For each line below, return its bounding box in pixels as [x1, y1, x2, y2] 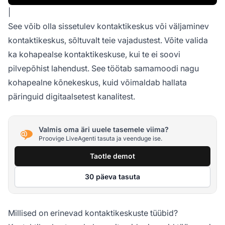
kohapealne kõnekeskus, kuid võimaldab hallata [8, 77, 187, 87]
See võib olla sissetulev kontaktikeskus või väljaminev [8, 21, 209, 31]
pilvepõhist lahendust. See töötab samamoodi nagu [8, 63, 199, 73]
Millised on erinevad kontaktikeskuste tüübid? [8, 207, 178, 218]
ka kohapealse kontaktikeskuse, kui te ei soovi [8, 49, 180, 59]
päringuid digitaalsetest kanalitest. [8, 91, 135, 101]
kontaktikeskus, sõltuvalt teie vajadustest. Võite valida [8, 35, 208, 45]
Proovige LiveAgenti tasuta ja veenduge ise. [39, 135, 162, 143]
